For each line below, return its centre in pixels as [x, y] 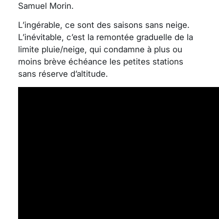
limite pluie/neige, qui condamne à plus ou [100, 49]
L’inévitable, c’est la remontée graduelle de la [106, 37]
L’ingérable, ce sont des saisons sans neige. [104, 25]
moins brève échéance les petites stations [101, 61]
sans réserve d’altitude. [63, 74]
